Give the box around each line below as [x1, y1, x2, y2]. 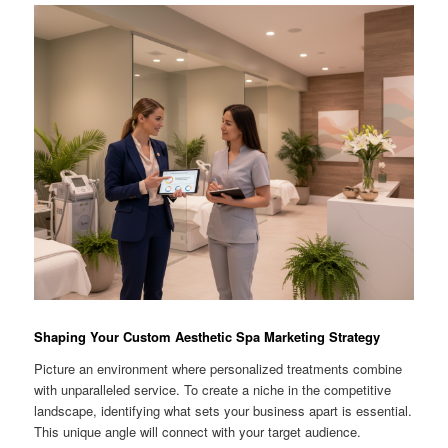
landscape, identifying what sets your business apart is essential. [34, 400, 413, 420]
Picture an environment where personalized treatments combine [34, 358, 403, 378]
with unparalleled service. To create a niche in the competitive [34, 379, 392, 399]
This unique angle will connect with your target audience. [34, 421, 362, 441]
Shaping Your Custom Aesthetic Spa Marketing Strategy [34, 327, 381, 347]
